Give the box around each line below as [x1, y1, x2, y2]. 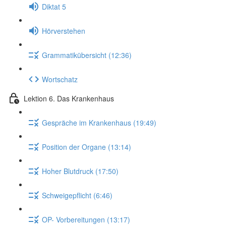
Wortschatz [42, 74, 78, 84]
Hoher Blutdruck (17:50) [42, 165, 119, 176]
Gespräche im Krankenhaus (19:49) [42, 117, 156, 128]
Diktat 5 [42, 1, 66, 12]
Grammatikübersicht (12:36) [42, 49, 132, 60]
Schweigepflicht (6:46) [42, 190, 112, 200]
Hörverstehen [42, 25, 85, 36]
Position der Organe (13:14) [42, 141, 131, 152]
